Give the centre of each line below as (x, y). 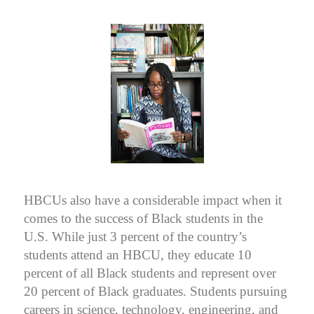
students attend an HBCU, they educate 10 (138, 254)
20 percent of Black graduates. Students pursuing (156, 291)
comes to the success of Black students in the (143, 218)
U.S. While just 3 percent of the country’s (135, 236)
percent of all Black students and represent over (150, 273)
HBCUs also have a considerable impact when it (153, 200)
